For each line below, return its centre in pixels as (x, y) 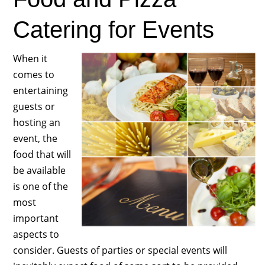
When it (30, 58)
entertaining (40, 90)
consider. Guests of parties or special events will (120, 250)
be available (39, 170)
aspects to (36, 234)
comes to (33, 74)
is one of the (40, 186)
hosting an (36, 122)
